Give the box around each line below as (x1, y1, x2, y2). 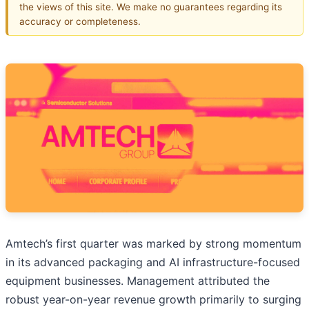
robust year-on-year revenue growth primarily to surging (6, 292, 301, 307)
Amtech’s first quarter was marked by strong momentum (6, 237, 301, 251)
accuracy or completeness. (19, 15, 141, 27)
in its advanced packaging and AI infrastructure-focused (6, 255, 300, 270)
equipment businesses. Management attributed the (6, 274, 270, 288)
